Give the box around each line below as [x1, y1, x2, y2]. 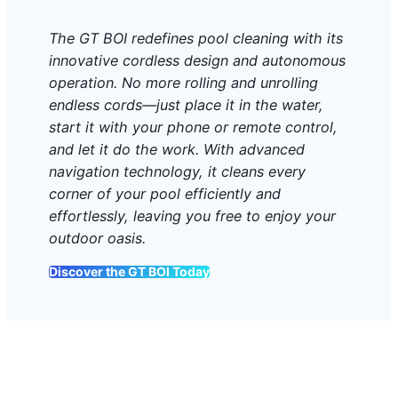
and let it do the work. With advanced [49, 139, 305, 158]
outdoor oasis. [49, 228, 146, 247]
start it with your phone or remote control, [49, 117, 338, 136]
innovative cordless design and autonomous [49, 51, 346, 69]
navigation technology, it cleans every [49, 162, 306, 180]
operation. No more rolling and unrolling [49, 73, 318, 92]
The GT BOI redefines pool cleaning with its [49, 28, 343, 47]
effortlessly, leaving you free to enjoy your [49, 206, 336, 225]
